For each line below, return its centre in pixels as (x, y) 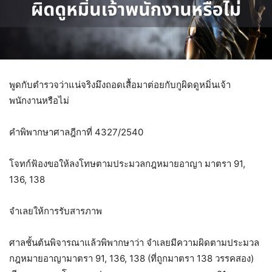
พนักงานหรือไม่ (39, 100)
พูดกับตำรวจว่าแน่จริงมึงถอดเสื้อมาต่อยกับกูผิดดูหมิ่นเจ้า (120, 84)
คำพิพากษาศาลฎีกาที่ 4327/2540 (76, 132)
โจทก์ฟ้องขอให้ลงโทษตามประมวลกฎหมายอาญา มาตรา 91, (127, 163)
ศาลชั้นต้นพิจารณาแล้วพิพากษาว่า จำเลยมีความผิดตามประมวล (134, 242)
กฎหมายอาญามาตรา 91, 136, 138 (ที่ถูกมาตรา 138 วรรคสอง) (131, 258)
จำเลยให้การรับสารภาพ (56, 211)
